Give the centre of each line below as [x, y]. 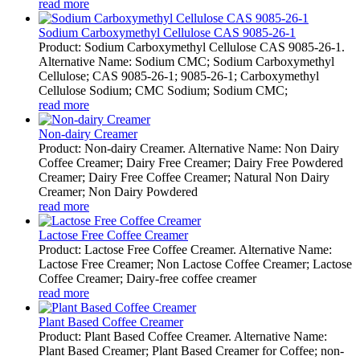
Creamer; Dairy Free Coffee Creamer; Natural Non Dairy [184, 177]
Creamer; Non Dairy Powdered [118, 192]
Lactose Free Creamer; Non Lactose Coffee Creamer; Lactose [195, 264]
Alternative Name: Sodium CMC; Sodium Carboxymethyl [186, 61]
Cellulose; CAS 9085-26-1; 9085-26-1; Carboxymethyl [179, 76]
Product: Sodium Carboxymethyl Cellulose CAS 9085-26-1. [192, 47]
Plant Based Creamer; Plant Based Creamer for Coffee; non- [191, 351]
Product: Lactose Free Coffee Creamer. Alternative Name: [185, 250]
